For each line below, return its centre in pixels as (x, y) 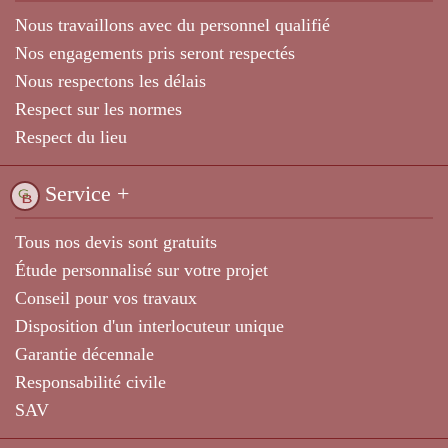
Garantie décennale (84, 353)
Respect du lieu (71, 136)
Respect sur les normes (98, 108)
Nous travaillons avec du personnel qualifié (172, 25)
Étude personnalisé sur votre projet (141, 269)
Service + (87, 193)
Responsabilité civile (90, 381)
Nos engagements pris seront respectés (155, 52)
